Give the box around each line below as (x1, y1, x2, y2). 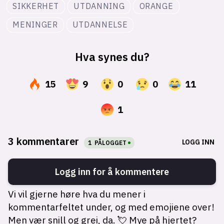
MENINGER (12, 19, 58, 30)
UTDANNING (73, 1, 125, 11)
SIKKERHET (12, 1, 59, 11)
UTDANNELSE (72, 19, 128, 30)
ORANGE (139, 1, 173, 11)
